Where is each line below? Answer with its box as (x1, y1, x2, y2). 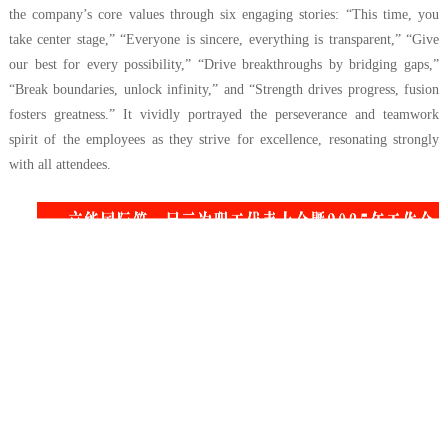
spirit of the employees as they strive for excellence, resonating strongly (8, 131, 440, 147)
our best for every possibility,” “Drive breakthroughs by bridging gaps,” (8, 56, 440, 72)
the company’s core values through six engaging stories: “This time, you (8, 6, 440, 22)
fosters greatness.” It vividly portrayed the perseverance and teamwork (8, 106, 440, 122)
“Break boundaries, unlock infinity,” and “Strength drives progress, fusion (8, 81, 440, 97)
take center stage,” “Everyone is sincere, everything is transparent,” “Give (8, 31, 440, 47)
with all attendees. (8, 156, 111, 172)
